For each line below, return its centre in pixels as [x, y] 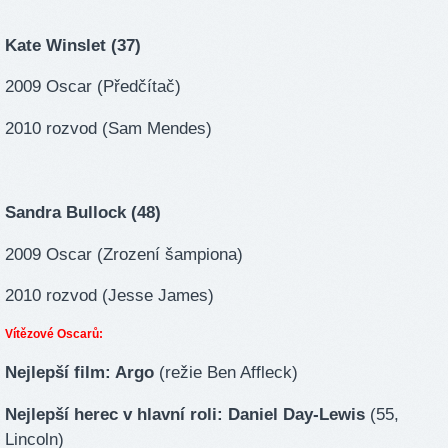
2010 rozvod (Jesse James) [109, 296]
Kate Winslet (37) [73, 45]
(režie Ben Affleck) [226, 372]
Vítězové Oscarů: [54, 334]
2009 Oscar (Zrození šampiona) [124, 254]
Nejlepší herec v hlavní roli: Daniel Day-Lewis [185, 414]
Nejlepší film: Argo [79, 372]
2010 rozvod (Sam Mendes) [108, 129]
